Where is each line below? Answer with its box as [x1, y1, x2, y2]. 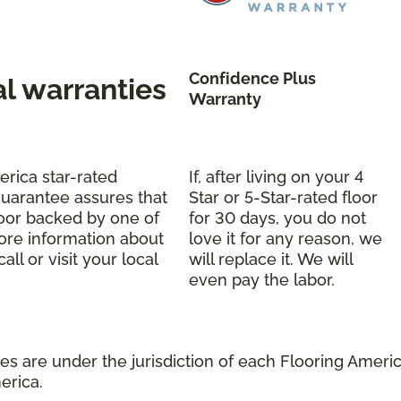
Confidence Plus [189, 68, 316, 88]
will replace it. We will [189, 249, 353, 269]
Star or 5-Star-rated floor [189, 187, 378, 207]
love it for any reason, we [189, 228, 382, 248]
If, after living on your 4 [189, 166, 363, 186]
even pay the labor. [189, 269, 335, 289]
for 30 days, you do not [189, 208, 366, 227]
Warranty [189, 89, 261, 108]
